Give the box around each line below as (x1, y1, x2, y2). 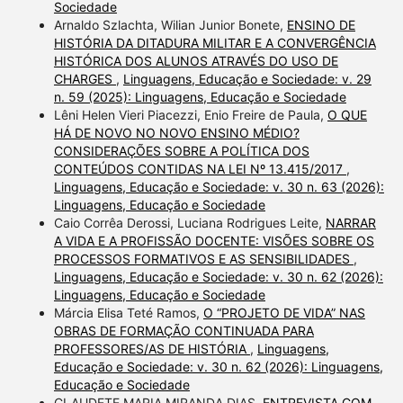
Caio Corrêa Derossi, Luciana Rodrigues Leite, (53, 215, 326, 231)
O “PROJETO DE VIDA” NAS (202, 305, 365, 321)
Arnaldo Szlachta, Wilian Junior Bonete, (53, 17, 287, 33)
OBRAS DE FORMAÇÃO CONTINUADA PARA (53, 323, 314, 339)
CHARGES (53, 71, 116, 87)
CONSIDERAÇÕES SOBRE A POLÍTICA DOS (53, 143, 309, 159)
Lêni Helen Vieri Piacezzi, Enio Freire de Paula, (53, 107, 327, 123)
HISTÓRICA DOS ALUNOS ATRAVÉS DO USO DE (53, 53, 338, 69)
